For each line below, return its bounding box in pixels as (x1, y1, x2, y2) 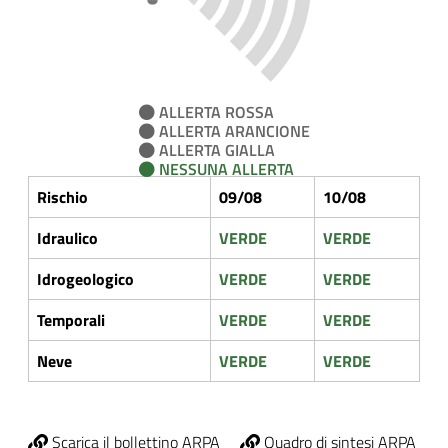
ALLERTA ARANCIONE (154, 119, 310, 143)
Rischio (37, 185, 88, 209)
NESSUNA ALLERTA (154, 157, 294, 181)
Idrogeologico (37, 267, 134, 291)
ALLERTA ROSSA (154, 100, 274, 124)
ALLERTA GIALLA (154, 138, 275, 162)
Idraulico (37, 226, 98, 250)
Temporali (37, 308, 105, 332)
